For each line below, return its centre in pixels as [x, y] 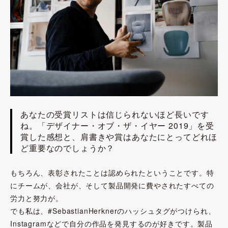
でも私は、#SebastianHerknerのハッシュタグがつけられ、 [113, 210]
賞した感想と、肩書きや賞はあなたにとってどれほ [119, 136]
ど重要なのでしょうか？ [68, 148]
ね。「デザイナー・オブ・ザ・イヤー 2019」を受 [117, 125]
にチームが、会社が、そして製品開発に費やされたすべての [112, 185]
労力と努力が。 [37, 198]
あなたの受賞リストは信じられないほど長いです [115, 114]
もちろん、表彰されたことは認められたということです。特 [112, 172]
